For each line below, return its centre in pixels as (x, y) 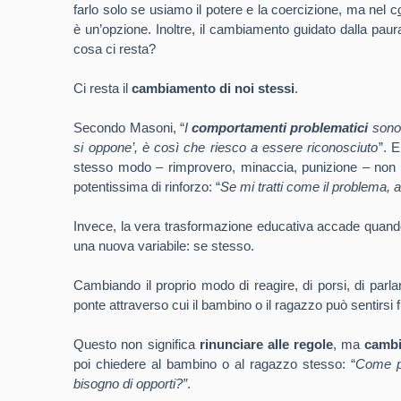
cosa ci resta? (115, 49)
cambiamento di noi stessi (213, 88)
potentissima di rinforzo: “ (147, 187)
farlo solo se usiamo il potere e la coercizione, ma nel (232, 9)
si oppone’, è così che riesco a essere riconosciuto (226, 147)
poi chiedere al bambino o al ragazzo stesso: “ (214, 364)
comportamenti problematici (280, 128)
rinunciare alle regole (266, 344)
